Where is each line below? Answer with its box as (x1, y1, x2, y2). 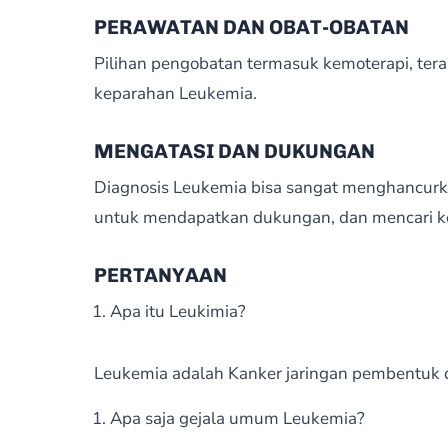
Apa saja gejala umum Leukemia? (109, 407, 365, 430)
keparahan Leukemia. (93, 82, 257, 105)
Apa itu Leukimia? (109, 300, 246, 323)
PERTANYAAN (93, 263, 227, 287)
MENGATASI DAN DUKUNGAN (93, 139, 375, 163)
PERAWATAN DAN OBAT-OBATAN (93, 15, 409, 39)
